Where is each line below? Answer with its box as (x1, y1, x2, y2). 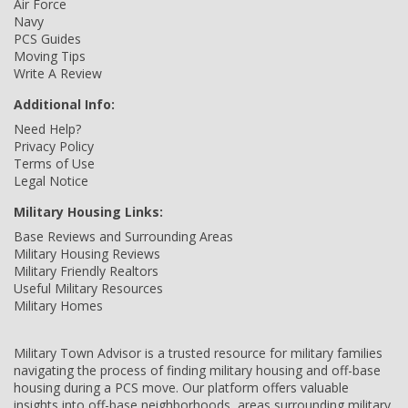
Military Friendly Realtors (14, 262, 158, 280)
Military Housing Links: (14, 203, 163, 220)
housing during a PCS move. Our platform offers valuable (14, 379, 349, 396)
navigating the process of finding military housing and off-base (14, 362, 381, 379)
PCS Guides (14, 30, 81, 47)
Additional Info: (14, 96, 115, 113)
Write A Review (14, 65, 102, 82)
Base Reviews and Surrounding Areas (14, 228, 233, 245)
